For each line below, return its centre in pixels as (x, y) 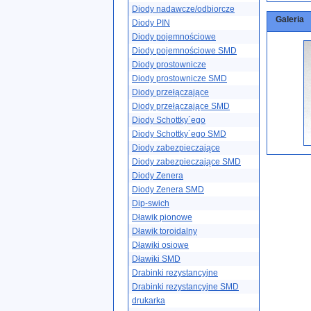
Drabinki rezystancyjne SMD (185, 287)
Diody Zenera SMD (168, 190)
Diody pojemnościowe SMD (184, 51)
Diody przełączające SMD (181, 106)
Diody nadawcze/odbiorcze (183, 9)
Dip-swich (151, 203)
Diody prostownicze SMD (179, 78)
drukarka (149, 301)
